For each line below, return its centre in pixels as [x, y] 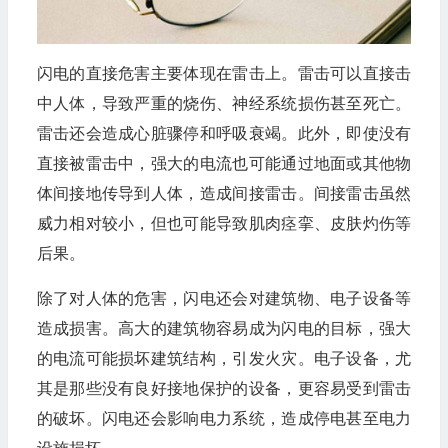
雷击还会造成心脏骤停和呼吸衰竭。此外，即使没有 [224, 133]
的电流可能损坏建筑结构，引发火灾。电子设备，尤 [224, 358]
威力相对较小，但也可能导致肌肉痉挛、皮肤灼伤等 [224, 223]
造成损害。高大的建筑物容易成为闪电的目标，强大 [224, 328]
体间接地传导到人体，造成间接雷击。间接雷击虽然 [224, 193]
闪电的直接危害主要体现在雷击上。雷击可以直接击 [224, 73]
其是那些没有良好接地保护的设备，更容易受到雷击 [224, 388]
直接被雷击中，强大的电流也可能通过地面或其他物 [224, 163]
